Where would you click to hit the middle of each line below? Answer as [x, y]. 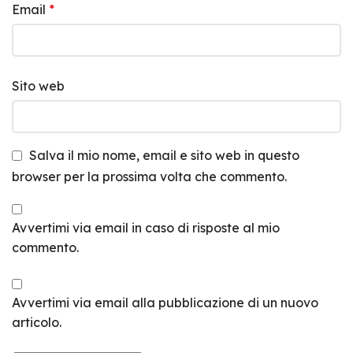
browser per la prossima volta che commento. [149, 176]
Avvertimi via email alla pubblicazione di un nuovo [165, 302]
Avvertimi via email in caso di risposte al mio [146, 227]
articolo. [37, 322]
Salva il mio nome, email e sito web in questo [164, 156]
